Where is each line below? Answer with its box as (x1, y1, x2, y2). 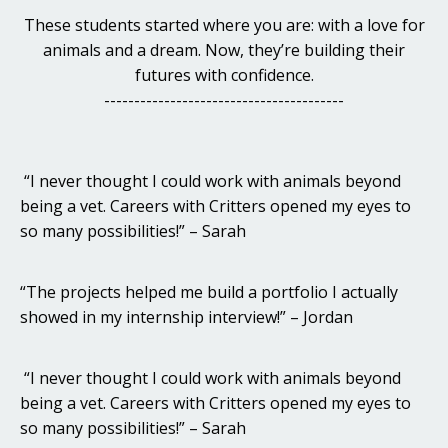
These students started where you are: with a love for (23, 13, 425, 36)
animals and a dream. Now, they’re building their (43, 38, 405, 61)
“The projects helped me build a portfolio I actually (20, 280, 398, 303)
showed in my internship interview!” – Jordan (20, 305, 353, 328)
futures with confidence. (134, 63, 314, 86)
